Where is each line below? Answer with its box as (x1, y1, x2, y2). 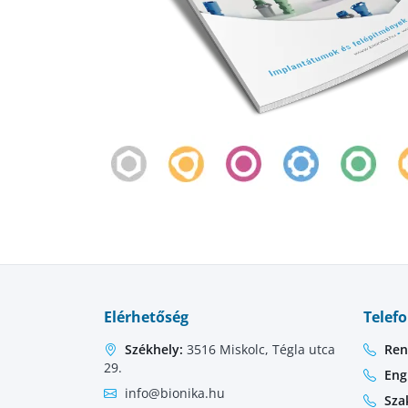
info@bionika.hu (124, 384, 225, 403)
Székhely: (124, 341, 183, 359)
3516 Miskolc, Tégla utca (182, 341, 335, 359)
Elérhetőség (104, 307, 189, 328)
